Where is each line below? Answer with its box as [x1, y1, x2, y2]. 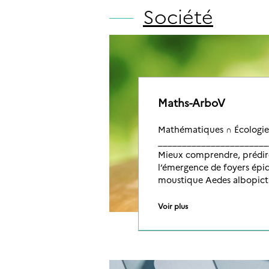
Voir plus [158, 201, 188, 211]
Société [143, 2, 213, 29]
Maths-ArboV [158, 95, 225, 110]
